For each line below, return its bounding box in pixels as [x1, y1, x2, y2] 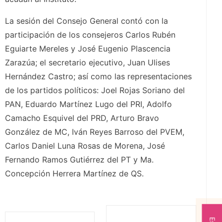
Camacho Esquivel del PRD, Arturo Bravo [5, 113, 159, 123]
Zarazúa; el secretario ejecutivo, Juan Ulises [5, 57, 170, 68]
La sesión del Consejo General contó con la [5, 16, 168, 26]
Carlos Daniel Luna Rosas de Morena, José [5, 141, 165, 151]
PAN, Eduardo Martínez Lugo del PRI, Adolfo [5, 99, 172, 110]
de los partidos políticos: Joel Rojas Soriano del [5, 85, 185, 96]
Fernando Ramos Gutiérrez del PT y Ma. [5, 155, 154, 165]
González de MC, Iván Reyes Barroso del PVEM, [5, 127, 184, 137]
